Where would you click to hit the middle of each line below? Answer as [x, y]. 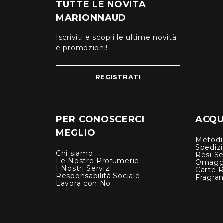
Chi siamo [74, 154]
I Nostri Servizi [84, 168]
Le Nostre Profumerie [98, 161]
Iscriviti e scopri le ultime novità [116, 38]
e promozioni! [82, 48]
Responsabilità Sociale [98, 176]
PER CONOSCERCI [100, 120]
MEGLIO [76, 133]
